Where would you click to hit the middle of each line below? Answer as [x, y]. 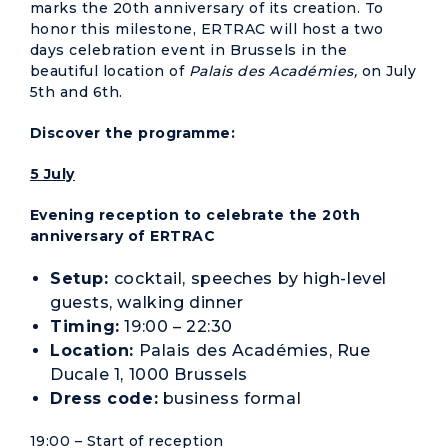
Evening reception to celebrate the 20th [195, 215]
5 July [52, 174]
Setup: [82, 278]
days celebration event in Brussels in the [189, 50]
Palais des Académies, [273, 71]
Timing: [85, 326]
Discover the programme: [133, 133]
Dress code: [104, 398]
